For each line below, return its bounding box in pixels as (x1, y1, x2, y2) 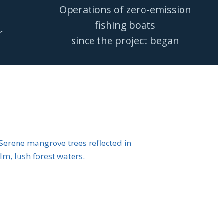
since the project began (71, 34, 179, 47)
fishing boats (95, 18, 155, 32)
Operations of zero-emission (59, 2, 191, 16)
